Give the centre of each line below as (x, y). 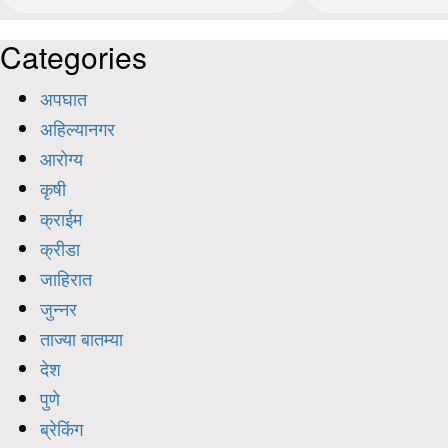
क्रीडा (60, 248)
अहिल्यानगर (77, 128)
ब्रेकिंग (61, 428)
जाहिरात (66, 278)
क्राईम (61, 218)
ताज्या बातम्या (81, 338)
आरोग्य (61, 158)
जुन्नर (58, 308)
